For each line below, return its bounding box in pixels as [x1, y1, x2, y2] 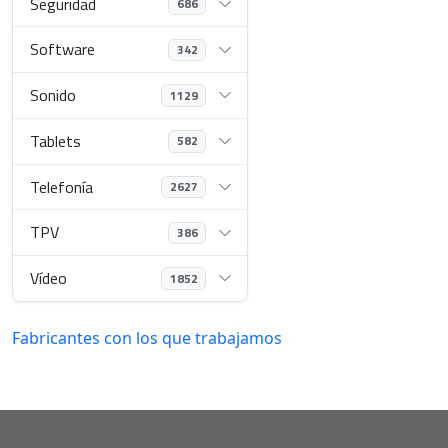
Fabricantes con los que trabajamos [12, 326, 282, 349]
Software [30, 37, 96, 62]
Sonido [30, 83, 77, 108]
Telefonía [30, 174, 94, 199]
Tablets [30, 128, 82, 153]
